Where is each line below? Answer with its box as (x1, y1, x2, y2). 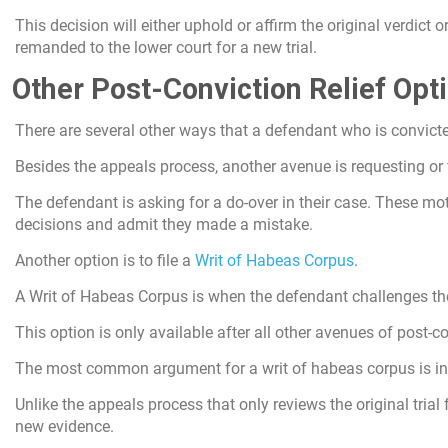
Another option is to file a (15, 250, 195, 270)
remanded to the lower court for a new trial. (15, 37, 317, 57)
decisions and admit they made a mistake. (15, 214, 313, 234)
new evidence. (15, 416, 114, 436)
